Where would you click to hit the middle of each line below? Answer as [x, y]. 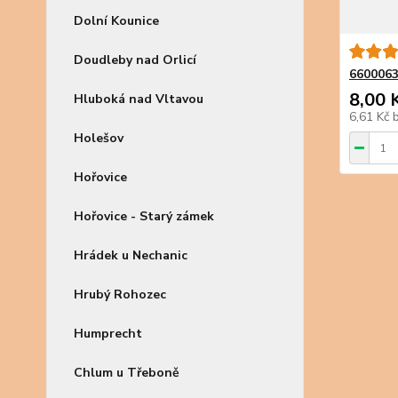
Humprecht [108, 334]
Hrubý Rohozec [120, 295]
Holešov [99, 138]
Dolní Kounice [116, 21]
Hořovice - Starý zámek [144, 216]
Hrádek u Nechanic [131, 255]
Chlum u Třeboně [127, 373]
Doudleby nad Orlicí [135, 60]
